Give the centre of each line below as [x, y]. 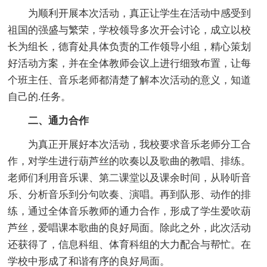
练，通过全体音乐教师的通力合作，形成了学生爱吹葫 [130, 211]
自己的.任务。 [40, 97]
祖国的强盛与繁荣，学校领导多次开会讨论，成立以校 [130, 30]
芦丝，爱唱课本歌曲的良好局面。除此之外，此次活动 [130, 228]
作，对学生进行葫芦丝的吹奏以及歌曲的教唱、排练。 [130, 161]
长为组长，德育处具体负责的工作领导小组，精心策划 [130, 46]
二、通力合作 [59, 120]
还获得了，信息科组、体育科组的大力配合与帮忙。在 [130, 244]
